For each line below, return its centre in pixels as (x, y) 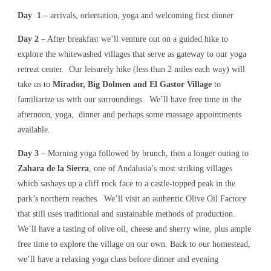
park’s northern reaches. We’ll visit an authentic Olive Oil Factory (132, 199)
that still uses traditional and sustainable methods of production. (126, 214)
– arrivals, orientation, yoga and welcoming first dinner (137, 15)
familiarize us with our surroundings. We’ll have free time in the (129, 100)
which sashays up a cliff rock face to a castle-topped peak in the (126, 184)
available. (34, 130)
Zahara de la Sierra (53, 168)
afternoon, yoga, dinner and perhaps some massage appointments (129, 115)
